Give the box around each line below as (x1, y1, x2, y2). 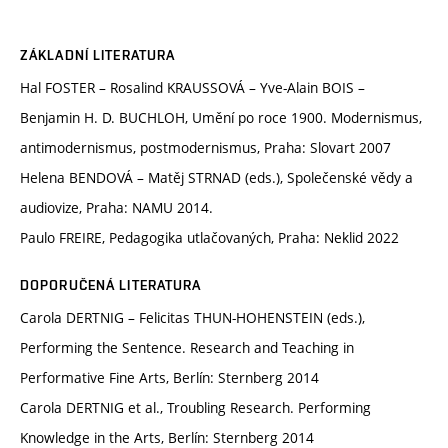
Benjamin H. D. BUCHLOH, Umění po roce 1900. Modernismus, (20, 108, 422, 128)
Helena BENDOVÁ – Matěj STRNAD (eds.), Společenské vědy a (20, 168, 413, 188)
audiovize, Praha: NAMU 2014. (20, 198, 213, 218)
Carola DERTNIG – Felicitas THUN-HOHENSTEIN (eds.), (20, 308, 365, 328)
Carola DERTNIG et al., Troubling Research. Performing (20, 398, 371, 418)
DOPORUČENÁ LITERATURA (20, 277, 202, 294)
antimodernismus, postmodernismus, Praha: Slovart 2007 (20, 138, 391, 158)
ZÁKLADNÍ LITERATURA (20, 47, 176, 64)
